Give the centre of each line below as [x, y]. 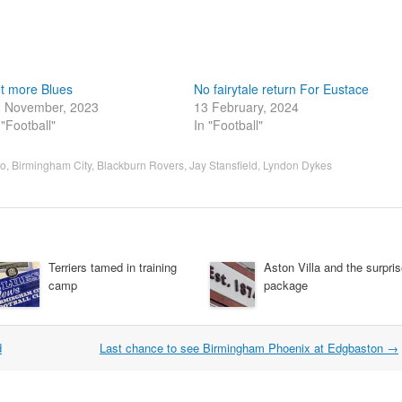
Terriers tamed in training [113, 267]
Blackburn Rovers [140, 164]
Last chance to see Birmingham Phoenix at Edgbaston [243, 347]
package [286, 284]
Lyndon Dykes [297, 164]
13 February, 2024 [246, 106]
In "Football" [228, 124]
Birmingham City [52, 164]
